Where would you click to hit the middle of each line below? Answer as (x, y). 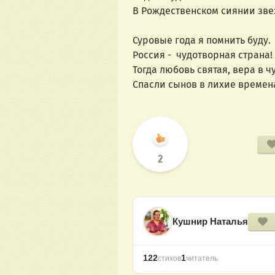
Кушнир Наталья (210, 222)
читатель (202, 259)
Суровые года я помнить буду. (202, 41)
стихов (169, 259)
